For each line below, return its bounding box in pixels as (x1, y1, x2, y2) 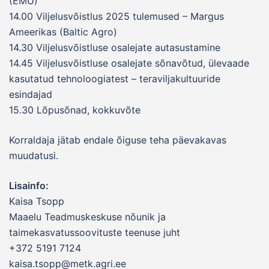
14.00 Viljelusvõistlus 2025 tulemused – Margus (9, 10, 224, 23)
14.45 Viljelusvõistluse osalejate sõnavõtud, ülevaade (9, 57, 249, 70)
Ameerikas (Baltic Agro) (9, 26, 117, 38)
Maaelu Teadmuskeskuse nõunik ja (9, 211, 166, 223)
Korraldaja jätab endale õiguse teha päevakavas (9, 134, 226, 147)
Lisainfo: (9, 180, 51, 192)
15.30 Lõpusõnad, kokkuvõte (9, 104, 141, 116)
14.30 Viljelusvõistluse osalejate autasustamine (9, 41, 220, 54)
